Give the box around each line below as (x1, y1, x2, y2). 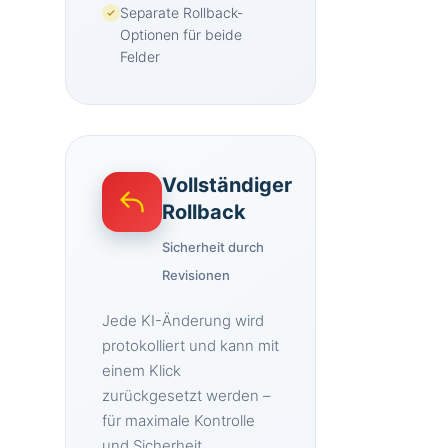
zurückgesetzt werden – (102, 386, 271, 405)
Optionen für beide (120, 26, 242, 43)
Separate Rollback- (120, 4, 243, 21)
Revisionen (162, 267, 230, 283)
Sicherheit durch (162, 239, 264, 255)
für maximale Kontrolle (102, 411, 255, 430)
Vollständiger (162, 173, 292, 197)
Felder (120, 48, 160, 65)
